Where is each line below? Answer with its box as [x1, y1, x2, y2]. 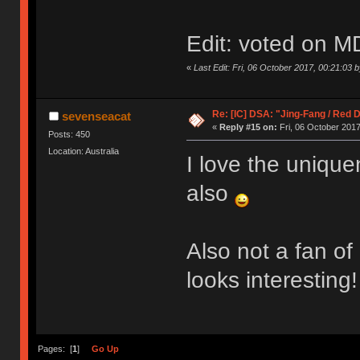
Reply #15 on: [219, 122, 277, 133]
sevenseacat [61, 109, 131, 124]
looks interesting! [186, 268, 358, 293]
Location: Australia [48, 146, 120, 157]
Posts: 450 [48, 129, 91, 140]
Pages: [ [37, 344, 72, 354]
